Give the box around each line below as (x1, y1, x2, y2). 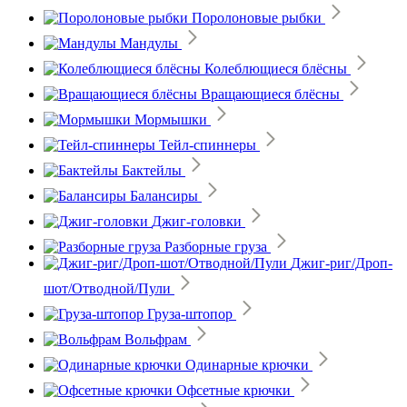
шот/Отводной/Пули (44, 280, 171, 296)
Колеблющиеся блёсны (204, 60, 347, 76)
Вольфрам (124, 331, 187, 347)
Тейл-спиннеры (159, 136, 256, 153)
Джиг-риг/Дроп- (291, 254, 392, 271)
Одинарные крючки (185, 356, 309, 372)
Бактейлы (122, 162, 182, 178)
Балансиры (130, 187, 198, 203)
